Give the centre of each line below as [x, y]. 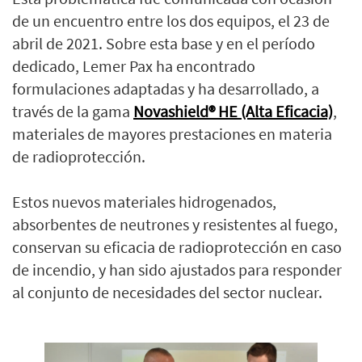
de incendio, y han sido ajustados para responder [177, 270]
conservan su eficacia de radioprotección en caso [177, 247]
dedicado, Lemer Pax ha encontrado [134, 66]
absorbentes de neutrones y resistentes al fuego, [175, 225]
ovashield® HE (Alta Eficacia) [238, 112]
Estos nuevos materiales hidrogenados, [144, 202]
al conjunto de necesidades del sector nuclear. [167, 293]
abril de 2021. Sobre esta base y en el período [164, 44]
